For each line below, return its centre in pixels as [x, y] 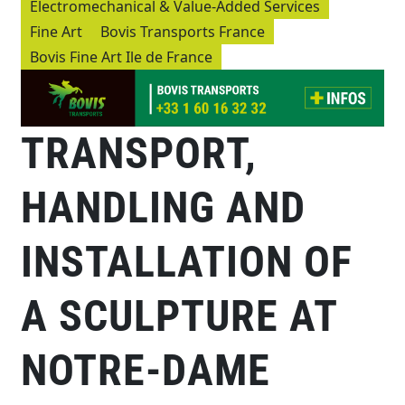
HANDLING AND [163, 207]
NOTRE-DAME [146, 370]
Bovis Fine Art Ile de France [122, 57]
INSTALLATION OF [187, 261]
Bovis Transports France [183, 31]
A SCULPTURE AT [179, 316]
